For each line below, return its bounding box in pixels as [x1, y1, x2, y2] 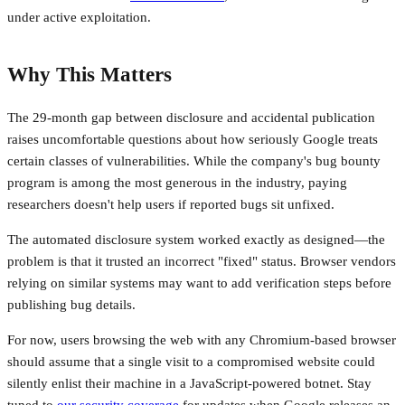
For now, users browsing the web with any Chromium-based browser [7, 333, 396, 348]
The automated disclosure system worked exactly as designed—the [7, 232, 385, 248]
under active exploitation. [7, 10, 151, 25]
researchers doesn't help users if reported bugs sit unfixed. [7, 197, 334, 212]
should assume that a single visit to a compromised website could [7, 354, 375, 370]
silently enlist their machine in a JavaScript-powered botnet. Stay [7, 376, 372, 391]
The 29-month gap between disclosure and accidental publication [7, 110, 375, 126]
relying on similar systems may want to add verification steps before [7, 276, 391, 291]
